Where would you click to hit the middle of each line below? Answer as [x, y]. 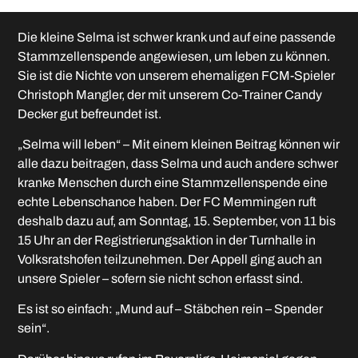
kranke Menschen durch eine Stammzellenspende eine [173, 183]
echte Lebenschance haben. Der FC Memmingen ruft [167, 202]
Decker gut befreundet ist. [90, 113]
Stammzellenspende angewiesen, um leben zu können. [174, 56]
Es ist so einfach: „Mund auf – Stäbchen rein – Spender [171, 309]
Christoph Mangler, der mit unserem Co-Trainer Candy [170, 94]
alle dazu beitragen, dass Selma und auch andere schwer [178, 164]
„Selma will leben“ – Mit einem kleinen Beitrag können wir [179, 145]
